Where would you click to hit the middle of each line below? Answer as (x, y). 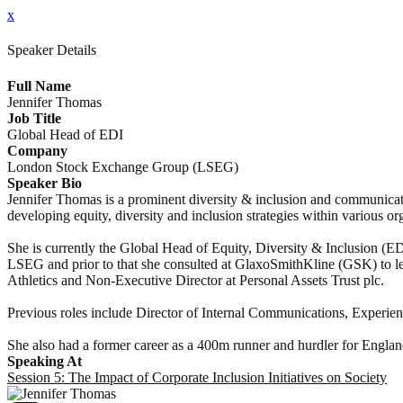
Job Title (34, 118)
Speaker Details (52, 50)
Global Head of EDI (65, 134)
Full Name (39, 85)
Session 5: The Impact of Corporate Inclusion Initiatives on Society (197, 377)
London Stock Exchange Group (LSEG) (123, 166)
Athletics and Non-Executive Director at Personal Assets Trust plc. (196, 280)
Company (37, 150)
